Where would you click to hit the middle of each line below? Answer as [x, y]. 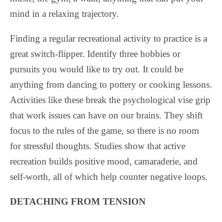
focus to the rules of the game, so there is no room [105, 130]
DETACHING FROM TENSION [78, 201]
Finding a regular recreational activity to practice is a [109, 38]
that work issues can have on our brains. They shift [106, 115]
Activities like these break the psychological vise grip [110, 100]
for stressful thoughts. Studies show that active [98, 146]
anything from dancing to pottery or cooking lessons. [111, 84]
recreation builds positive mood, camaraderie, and [104, 161]
